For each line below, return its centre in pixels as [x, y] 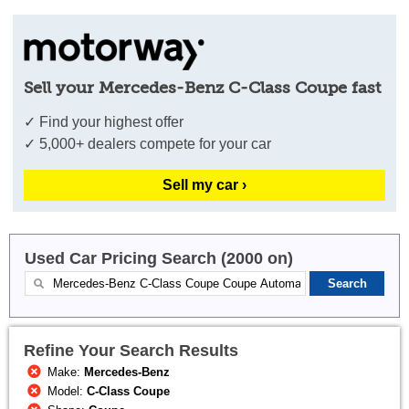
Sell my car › [204, 184]
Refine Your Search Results [131, 350]
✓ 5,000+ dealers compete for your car [148, 143]
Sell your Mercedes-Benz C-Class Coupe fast [203, 87]
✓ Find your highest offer [104, 121]
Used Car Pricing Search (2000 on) [159, 258]
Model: [66, 392]
